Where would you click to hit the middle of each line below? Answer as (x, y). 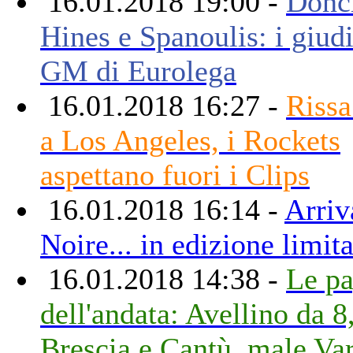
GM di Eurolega (138, 71)
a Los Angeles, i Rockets (190, 140)
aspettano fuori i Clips (175, 175)
